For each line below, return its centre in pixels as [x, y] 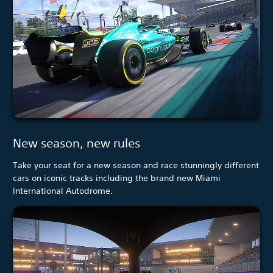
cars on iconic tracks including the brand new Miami [117, 178]
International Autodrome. [63, 191]
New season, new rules [76, 143]
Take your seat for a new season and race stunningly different [136, 165]
